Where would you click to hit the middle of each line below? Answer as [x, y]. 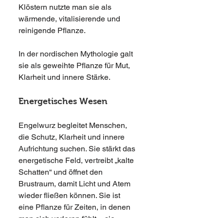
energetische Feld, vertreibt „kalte [77, 160]
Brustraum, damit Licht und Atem [75, 184]
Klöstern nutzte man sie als [66, 7]
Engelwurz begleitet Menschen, [74, 125]
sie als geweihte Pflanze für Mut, [75, 65]
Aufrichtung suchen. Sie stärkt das [78, 149]
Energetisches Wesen [63, 101]
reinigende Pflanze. [52, 30]
